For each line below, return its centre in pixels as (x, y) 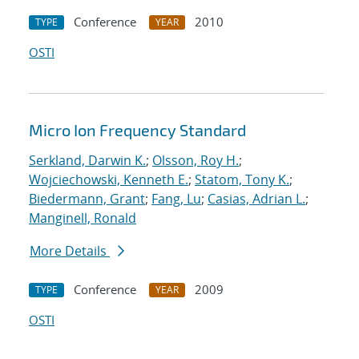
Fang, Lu (176, 199)
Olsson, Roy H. (196, 161)
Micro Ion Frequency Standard (137, 130)
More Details (70, 251)
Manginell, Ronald (83, 218)
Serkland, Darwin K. (87, 161)
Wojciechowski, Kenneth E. (109, 180)
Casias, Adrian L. (256, 199)
